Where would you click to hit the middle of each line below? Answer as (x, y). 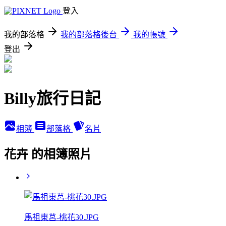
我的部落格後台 (89, 35)
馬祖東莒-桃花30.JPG (62, 217)
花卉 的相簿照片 (48, 154)
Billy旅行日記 (52, 99)
